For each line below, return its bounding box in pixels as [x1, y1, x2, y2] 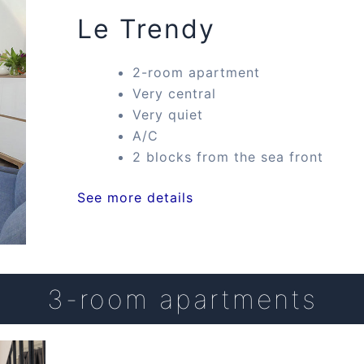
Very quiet [132, 106, 204, 123]
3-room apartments [46, 283, 318, 315]
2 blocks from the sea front [132, 148, 324, 165]
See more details [77, 188, 194, 206]
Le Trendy [77, 12, 216, 45]
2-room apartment [132, 63, 261, 80]
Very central [132, 84, 217, 102]
